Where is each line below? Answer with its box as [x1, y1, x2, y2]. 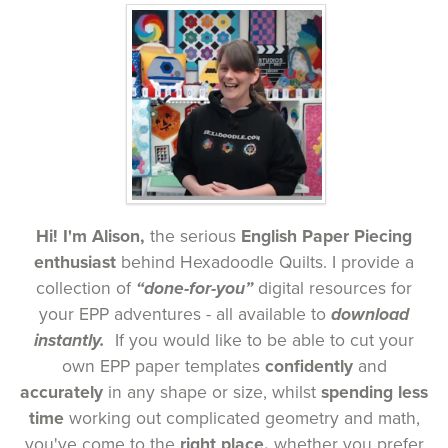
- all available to [206, 304, 331, 325]
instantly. [34, 330, 110, 351]
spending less [321, 382, 428, 403]
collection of [36, 278, 136, 299]
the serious [150, 226, 241, 247]
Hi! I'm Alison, [36, 226, 150, 247]
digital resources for [258, 278, 412, 299]
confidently [264, 356, 358, 377]
